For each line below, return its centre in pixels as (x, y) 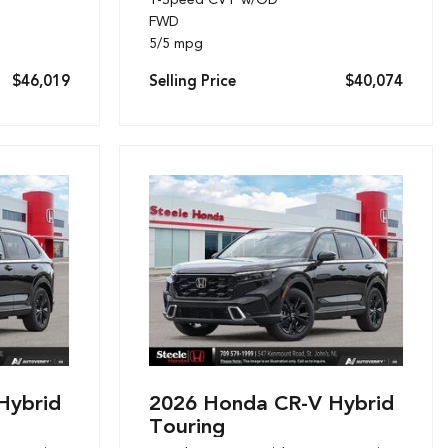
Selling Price (192, 80)
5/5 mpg (175, 42)
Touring (186, 425)
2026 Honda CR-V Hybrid (271, 402)
